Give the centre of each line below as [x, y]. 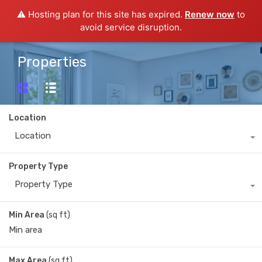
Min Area [27, 215]
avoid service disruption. [131, 27]
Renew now [210, 14]
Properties [52, 62]
